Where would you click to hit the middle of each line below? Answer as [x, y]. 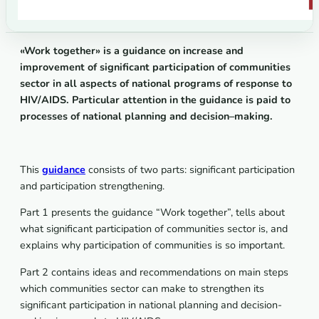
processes [44, 116]
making [252, 116]
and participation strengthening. [92, 186]
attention [145, 100]
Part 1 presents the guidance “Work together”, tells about [152, 213]
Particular [96, 100]
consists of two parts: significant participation [190, 170]
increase [203, 51]
